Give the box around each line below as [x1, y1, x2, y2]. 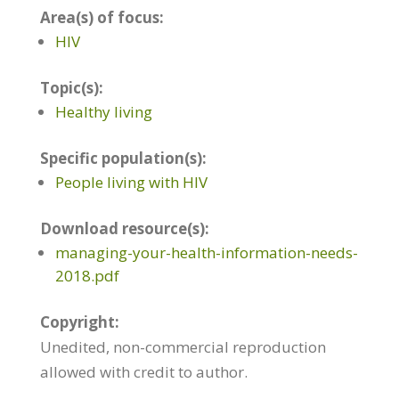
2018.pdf [54, 265, 119, 286]
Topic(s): [39, 77, 103, 98]
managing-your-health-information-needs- [54, 241, 358, 263]
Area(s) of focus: [39, 6, 164, 28]
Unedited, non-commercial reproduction [39, 336, 326, 357]
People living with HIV [54, 171, 208, 192]
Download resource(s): [39, 217, 209, 239]
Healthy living [54, 101, 152, 122]
